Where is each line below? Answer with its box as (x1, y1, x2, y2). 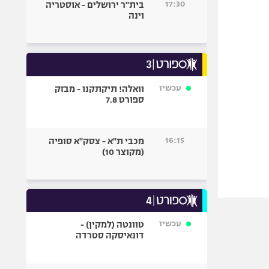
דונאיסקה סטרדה (76, 231, 145, 240)
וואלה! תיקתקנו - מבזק (55, 84, 145, 94)
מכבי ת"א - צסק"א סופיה (49, 136, 145, 146)
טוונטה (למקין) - (80, 220, 145, 229)
